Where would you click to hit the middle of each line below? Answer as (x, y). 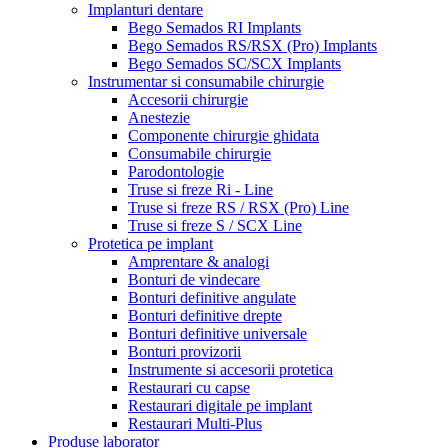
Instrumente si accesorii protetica (230, 369)
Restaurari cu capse (189, 387)
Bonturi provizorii (184, 351)
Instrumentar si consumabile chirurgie (206, 81)
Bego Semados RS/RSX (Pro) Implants (252, 45)
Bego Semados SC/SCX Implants (234, 63)
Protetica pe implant (150, 243)
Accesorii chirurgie (188, 99)
